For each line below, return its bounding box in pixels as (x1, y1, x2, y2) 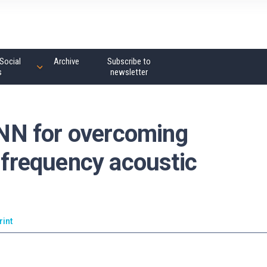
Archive (53, 56, 79, 67)
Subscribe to (107, 56, 151, 67)
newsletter (110, 67, 148, 77)
